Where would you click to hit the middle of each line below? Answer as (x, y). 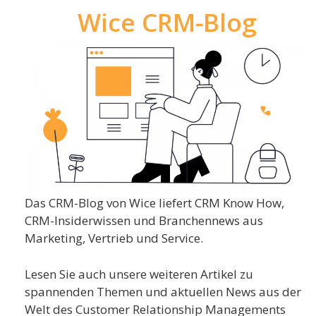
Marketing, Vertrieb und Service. (114, 238)
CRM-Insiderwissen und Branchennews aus (144, 221)
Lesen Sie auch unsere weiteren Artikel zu (139, 274)
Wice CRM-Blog (167, 22)
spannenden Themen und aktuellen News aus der (163, 291)
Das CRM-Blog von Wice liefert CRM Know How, (154, 203)
